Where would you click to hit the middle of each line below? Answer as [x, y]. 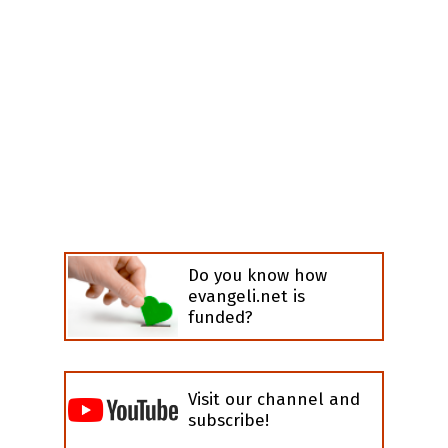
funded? [220, 317]
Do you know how [257, 275]
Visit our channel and [274, 399]
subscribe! [228, 420]
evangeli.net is [246, 296]
